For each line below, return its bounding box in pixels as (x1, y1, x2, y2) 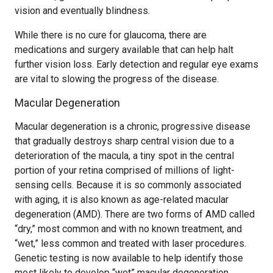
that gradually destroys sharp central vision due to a (15, 135, 234, 147)
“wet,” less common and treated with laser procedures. (15, 238, 246, 249)
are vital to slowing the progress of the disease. (15, 73, 219, 85)
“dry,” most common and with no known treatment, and (15, 223, 242, 235)
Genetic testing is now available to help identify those (15, 252, 243, 264)
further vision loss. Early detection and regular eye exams (15, 58, 258, 70)
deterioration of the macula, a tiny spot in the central (15, 150, 234, 161)
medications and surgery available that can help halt (15, 44, 233, 55)
